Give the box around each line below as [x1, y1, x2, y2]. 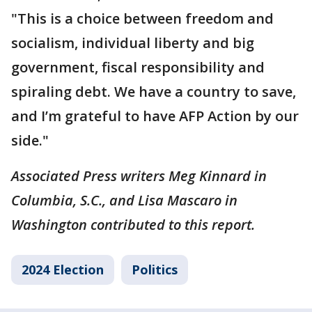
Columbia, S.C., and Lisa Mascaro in [11, 191, 237, 210]
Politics [132, 261, 178, 279]
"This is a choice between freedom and [11, 9, 274, 29]
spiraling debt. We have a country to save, [11, 82, 296, 102]
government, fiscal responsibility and [11, 58, 265, 77]
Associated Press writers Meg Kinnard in [11, 166, 267, 186]
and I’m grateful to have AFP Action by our [11, 107, 299, 126]
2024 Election [22, 261, 104, 279]
